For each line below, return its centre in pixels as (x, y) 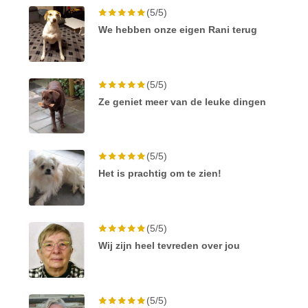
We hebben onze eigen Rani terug (178, 29)
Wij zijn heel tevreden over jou (169, 246)
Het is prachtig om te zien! (160, 174)
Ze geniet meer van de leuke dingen (183, 101)
